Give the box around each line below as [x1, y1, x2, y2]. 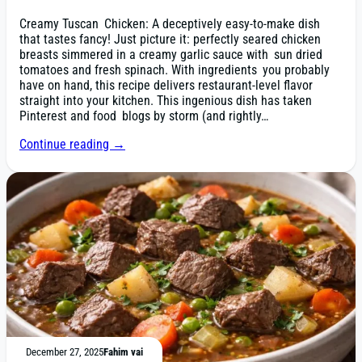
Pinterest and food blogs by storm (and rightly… [19, 108, 268, 124]
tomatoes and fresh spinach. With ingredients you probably [19, 62, 330, 78]
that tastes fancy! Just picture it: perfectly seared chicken [19, 32, 321, 48]
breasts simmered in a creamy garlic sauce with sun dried [19, 47, 322, 63]
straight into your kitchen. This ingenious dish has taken [19, 93, 312, 109]
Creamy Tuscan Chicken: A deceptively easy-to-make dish [19, 16, 320, 32]
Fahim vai [103, 345, 143, 358]
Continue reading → [19, 137, 125, 153]
